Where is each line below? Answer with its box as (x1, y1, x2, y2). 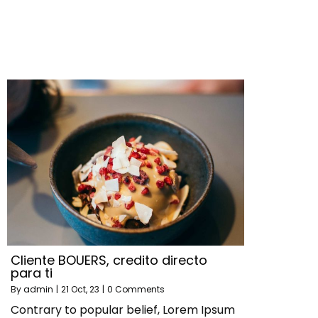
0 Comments (107, 283, 165, 295)
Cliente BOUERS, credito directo (11, 251, 207, 269)
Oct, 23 (71, 283, 99, 295)
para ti (11, 263, 53, 282)
